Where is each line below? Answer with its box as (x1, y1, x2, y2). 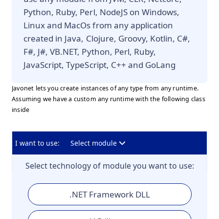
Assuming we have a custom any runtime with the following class (12, 95, 205, 103)
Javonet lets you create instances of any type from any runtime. (12, 84, 198, 92)
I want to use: (15, 138, 60, 148)
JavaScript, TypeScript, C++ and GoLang (23, 59, 176, 70)
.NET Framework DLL (69, 189, 150, 200)
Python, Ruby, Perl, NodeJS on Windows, (23, 6, 180, 18)
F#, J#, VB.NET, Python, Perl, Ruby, (23, 46, 156, 57)
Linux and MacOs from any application (23, 20, 174, 31)
